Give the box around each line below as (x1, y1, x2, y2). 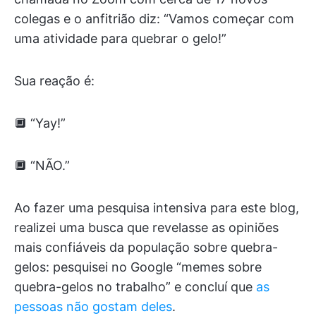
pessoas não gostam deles (14, 299, 172, 314)
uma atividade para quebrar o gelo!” (14, 31, 226, 46)
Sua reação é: (14, 73, 95, 88)
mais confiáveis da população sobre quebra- (14, 240, 278, 255)
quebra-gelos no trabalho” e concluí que (14, 279, 256, 294)
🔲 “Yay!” (14, 116, 66, 130)
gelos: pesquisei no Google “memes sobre (14, 260, 262, 274)
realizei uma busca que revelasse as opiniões (14, 220, 279, 235)
